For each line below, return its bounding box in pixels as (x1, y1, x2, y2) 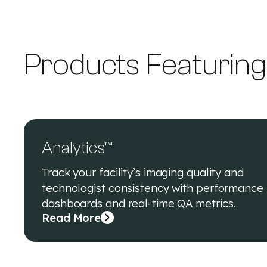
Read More (42, 210, 101, 225)
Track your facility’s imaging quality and (42, 165, 244, 179)
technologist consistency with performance (42, 181, 263, 195)
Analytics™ (42, 138, 112, 157)
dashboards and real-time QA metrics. (42, 196, 236, 210)
